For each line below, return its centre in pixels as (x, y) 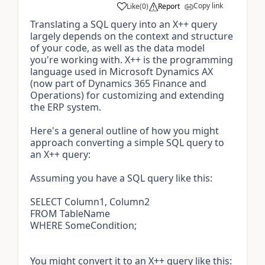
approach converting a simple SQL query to (127, 143)
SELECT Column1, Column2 (90, 202)
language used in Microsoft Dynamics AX (122, 72)
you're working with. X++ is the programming (132, 60)
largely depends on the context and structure (132, 36)
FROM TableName (70, 214)
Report (169, 6)
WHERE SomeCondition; (83, 225)
